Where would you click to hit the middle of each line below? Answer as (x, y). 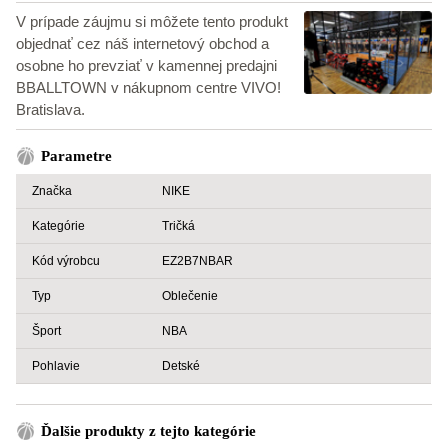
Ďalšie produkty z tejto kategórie (148, 431)
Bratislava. (50, 110)
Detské (181, 366)
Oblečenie (190, 296)
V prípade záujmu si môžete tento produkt (152, 22)
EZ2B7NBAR (197, 261)
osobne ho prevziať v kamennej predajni (146, 66)
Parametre (76, 156)
